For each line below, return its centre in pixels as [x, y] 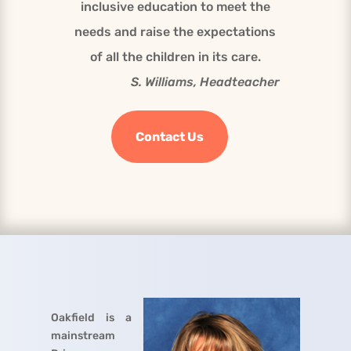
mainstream [83, 336]
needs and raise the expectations [175, 31]
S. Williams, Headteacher [206, 81]
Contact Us [169, 136]
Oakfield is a [91, 318]
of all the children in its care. [175, 56]
